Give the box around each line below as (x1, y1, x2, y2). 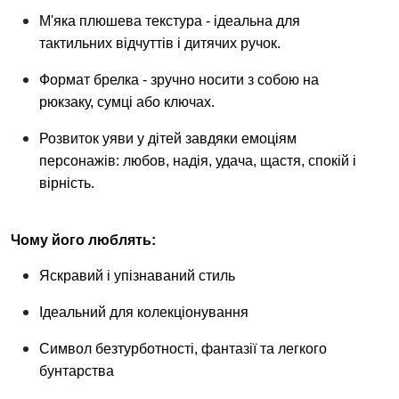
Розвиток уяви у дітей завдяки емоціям (39, 131, 297, 146)
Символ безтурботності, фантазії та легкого (39, 341, 327, 356)
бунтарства (39, 363, 114, 379)
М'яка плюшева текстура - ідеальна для (39, 13, 300, 28)
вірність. (39, 175, 94, 191)
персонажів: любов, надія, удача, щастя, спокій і (39, 153, 356, 168)
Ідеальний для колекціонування (39, 305, 248, 320)
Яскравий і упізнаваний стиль (39, 268, 235, 283)
